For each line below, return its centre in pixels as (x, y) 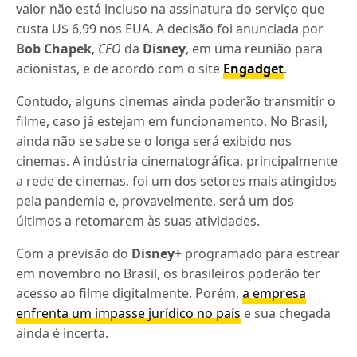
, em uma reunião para (255, 49)
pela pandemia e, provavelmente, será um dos (155, 201)
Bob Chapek (54, 49)
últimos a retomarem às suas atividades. (138, 221)
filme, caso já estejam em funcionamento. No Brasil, (172, 121)
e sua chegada (286, 313)
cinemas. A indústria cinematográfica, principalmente (177, 161)
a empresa (275, 293)
